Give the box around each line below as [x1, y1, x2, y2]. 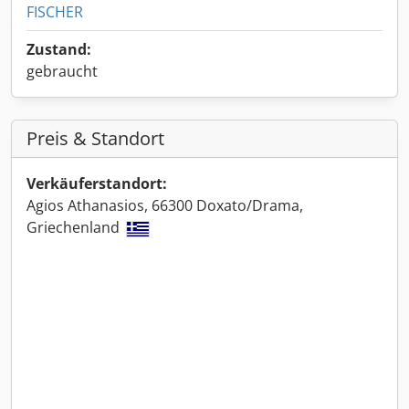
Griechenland [26, 217, 123, 237]
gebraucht [26, 61, 98, 81]
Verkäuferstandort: [26, 173, 167, 194]
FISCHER [26, 2, 83, 22]
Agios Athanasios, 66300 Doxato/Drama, [26, 195, 303, 215]
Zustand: [26, 39, 91, 59]
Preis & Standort [26, 126, 164, 151]
